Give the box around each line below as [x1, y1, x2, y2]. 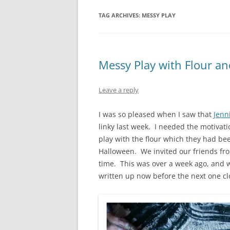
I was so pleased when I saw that [99, 109, 214, 119]
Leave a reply [99, 85, 139, 94]
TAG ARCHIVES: [99, 11, 142, 19]
